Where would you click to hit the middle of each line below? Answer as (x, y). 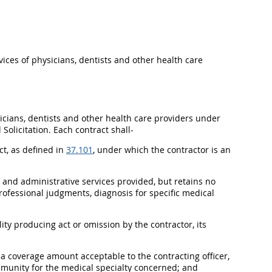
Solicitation (26, 130)
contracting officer (191, 256)
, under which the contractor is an (162, 150)
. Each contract (80, 130)
